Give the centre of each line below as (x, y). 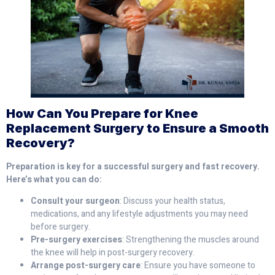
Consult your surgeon (75, 201)
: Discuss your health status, (172, 201)
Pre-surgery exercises (76, 240)
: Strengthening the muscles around (191, 240)
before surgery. (60, 227)
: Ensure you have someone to (198, 266)
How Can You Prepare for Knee (102, 113)
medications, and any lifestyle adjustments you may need (139, 214)
